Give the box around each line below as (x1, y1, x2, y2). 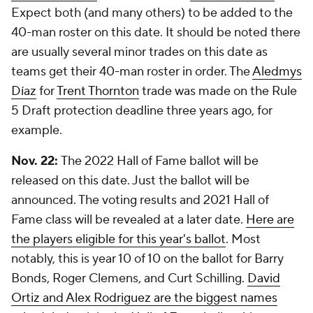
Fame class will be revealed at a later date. (11, 212, 246, 228)
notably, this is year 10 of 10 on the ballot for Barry (11, 251, 284, 267)
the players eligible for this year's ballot (11, 231, 226, 247)
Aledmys (252, 64, 302, 80)
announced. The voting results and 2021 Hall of (11, 192, 269, 208)
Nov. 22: (11, 153, 58, 169)
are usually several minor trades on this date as (11, 44, 268, 60)
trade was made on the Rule (139, 83, 297, 99)
